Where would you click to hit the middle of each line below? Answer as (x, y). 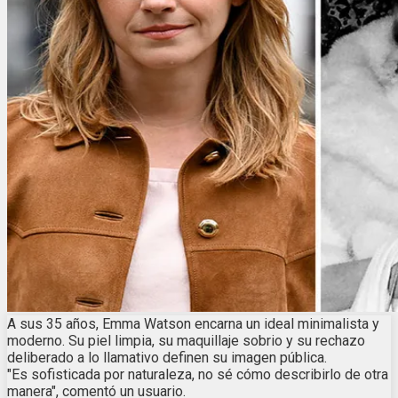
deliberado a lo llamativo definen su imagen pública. (167, 357)
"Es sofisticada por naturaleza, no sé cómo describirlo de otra (198, 374)
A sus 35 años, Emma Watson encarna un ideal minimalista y (193, 323)
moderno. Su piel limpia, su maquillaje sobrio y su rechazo (186, 340)
